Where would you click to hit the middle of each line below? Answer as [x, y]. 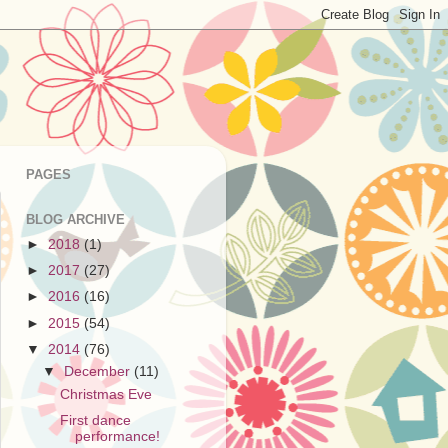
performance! [117, 437]
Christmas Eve [105, 395]
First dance [95, 421]
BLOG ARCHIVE [75, 220]
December [99, 372]
